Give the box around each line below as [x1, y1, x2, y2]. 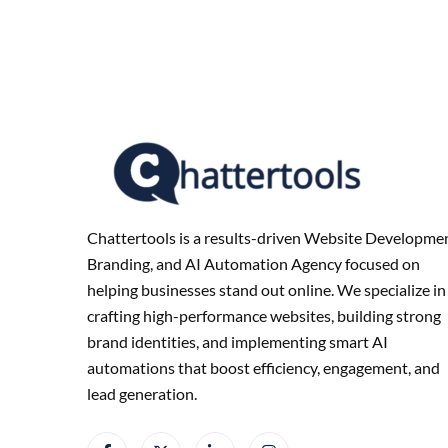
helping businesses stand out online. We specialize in [87, 280, 446, 299]
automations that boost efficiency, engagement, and [87, 358, 440, 377]
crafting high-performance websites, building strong [87, 306, 441, 325]
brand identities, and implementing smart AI [87, 332, 388, 351]
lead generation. [87, 384, 197, 403]
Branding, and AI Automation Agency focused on [87, 254, 420, 273]
